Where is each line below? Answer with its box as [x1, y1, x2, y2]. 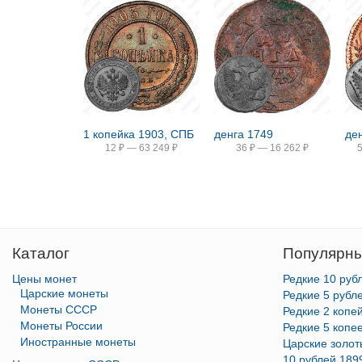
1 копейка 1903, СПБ [83, 128, 194, 141]
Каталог [12, 245, 69, 262]
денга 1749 [214, 128, 274, 141]
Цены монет [12, 272, 77, 285]
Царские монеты [20, 287, 108, 300]
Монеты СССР [20, 303, 97, 316]
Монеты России [20, 319, 103, 332]
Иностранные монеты [20, 335, 136, 348]
